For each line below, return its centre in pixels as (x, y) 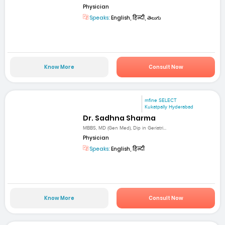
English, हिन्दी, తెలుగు (136, 18)
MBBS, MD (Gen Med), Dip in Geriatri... (125, 128)
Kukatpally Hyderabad (169, 107)
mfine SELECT (161, 101)
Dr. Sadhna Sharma (120, 118)
